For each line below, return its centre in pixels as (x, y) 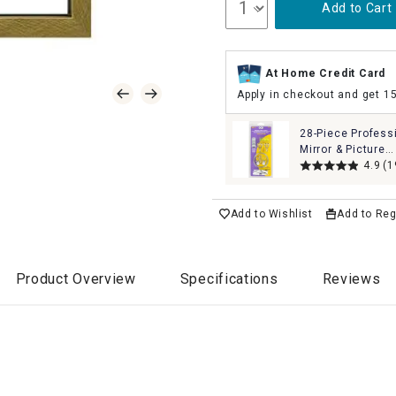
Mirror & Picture (343, 149)
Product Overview (76, 278)
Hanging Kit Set (342, 165)
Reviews (351, 278)
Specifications (229, 278)
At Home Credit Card (326, 74)
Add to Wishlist (271, 214)
